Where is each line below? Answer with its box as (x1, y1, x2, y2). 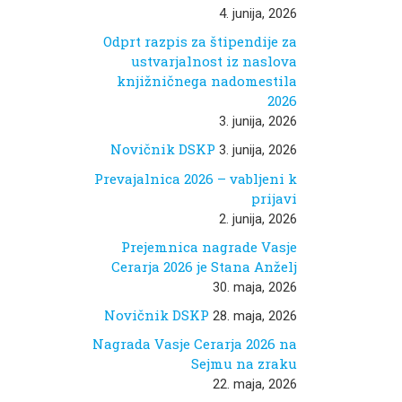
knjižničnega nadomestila (117, 72, 297, 91)
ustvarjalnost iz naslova (131, 52, 297, 71)
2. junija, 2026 (219, 210, 297, 227)
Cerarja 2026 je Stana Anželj (111, 257, 297, 275)
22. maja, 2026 (213, 376, 297, 393)
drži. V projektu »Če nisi (239, 30, 374, 46)
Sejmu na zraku (191, 354, 297, 373)
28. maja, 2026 (213, 308, 297, 325)
